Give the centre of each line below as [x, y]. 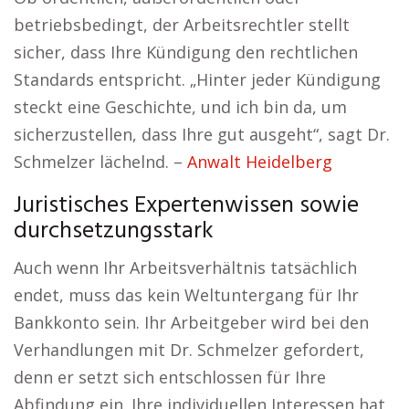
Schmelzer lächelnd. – [100, 162]
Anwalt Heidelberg [260, 162]
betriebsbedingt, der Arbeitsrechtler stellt [182, 25]
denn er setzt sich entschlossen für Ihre [170, 378]
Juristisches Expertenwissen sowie [186, 206]
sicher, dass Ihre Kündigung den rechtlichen [186, 52]
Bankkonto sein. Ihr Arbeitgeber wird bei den [191, 323]
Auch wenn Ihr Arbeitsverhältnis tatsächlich [185, 268]
